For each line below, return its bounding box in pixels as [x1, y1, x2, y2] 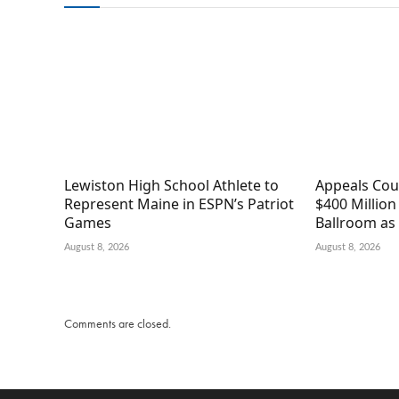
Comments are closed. [64, 314, 171, 331]
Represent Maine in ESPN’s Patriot [64, 193, 294, 214]
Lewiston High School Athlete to [64, 175, 279, 195]
